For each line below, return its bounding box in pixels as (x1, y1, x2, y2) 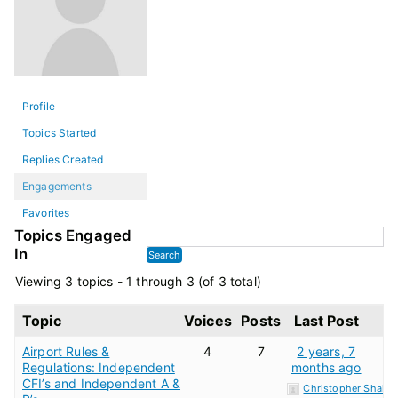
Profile (22, 99, 56, 113)
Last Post (293, 312, 359, 330)
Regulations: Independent (22, 360, 175, 375)
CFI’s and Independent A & (22, 376, 181, 391)
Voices (183, 312, 232, 330)
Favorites (22, 206, 70, 219)
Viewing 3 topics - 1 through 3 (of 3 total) (15, 274, 261, 289)
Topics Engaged (14, 227, 132, 244)
